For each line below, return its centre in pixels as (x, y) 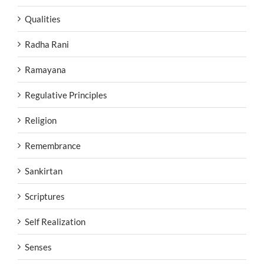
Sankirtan (44, 171)
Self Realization (55, 222)
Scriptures (45, 197)
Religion (41, 121)
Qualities (43, 19)
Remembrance (53, 146)
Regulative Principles (66, 95)
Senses (38, 247)
